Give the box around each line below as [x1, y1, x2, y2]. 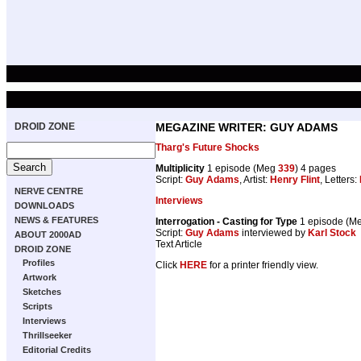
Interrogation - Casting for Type [156, 215, 297, 227]
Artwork [23, 272, 56, 282]
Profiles [23, 258, 55, 268]
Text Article [156, 238, 202, 250]
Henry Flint [270, 173, 320, 185]
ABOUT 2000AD [15, 230, 81, 239]
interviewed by [239, 226, 308, 239]
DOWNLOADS [15, 201, 74, 210]
